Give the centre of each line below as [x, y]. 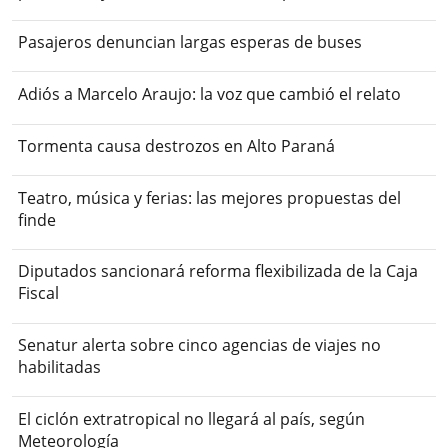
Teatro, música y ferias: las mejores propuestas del [210, 197]
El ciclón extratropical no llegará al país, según [192, 419]
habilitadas [60, 367]
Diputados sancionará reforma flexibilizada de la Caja [218, 271]
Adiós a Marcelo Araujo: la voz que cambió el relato [210, 94]
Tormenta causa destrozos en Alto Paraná [177, 145]
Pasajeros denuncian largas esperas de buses [190, 42]
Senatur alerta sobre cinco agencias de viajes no [200, 345]
